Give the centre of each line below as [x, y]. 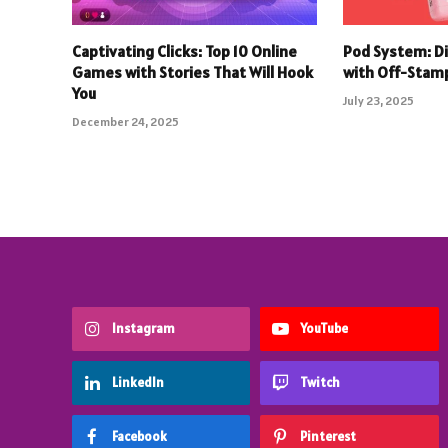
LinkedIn [138, 383]
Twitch [320, 383]
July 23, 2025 [379, 101]
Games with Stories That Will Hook [192, 72]
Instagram [143, 329]
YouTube [324, 329]
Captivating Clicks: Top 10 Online [184, 51]
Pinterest [328, 437]
